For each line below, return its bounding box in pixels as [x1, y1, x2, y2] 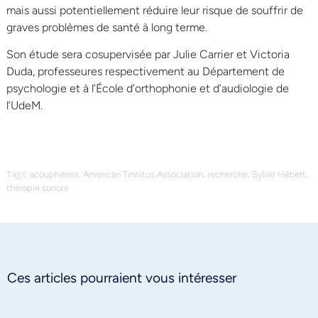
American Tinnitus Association [83, 168, 203, 180]
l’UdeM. [6, 99, 43, 113]
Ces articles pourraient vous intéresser [7, 269, 236, 286]
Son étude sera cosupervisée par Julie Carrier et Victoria [6, 48, 290, 62]
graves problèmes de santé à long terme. [6, 20, 207, 34]
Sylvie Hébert [252, 168, 306, 180]
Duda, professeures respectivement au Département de [6, 65, 285, 79]
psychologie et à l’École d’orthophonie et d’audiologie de [6, 82, 289, 96]
